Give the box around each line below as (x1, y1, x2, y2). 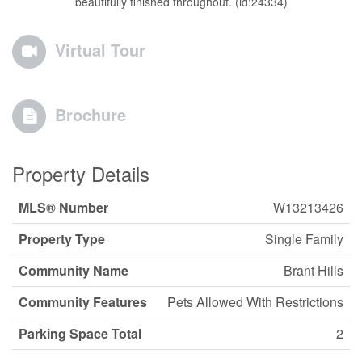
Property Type (19, 229, 105, 248)
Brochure (55, 103, 126, 126)
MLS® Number (19, 198, 108, 217)
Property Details (12, 159, 149, 187)
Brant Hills (284, 261, 343, 280)
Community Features (19, 293, 147, 311)
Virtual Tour (55, 38, 145, 61)
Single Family (265, 229, 343, 248)
